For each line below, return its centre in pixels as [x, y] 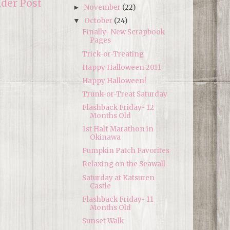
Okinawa [105, 138]
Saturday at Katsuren [118, 178]
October [99, 21]
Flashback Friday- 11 [118, 199]
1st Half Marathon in [118, 129]
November [103, 7]
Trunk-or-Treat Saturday [124, 94]
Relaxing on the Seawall [123, 164]
